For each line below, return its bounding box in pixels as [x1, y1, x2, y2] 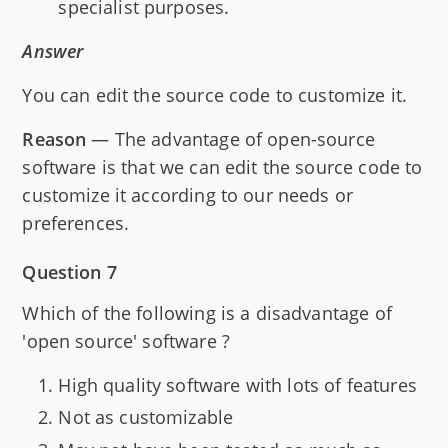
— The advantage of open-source [86, 126, 375, 151]
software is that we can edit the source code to [22, 154, 423, 179]
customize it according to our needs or [22, 182, 354, 207]
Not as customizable [58, 405, 234, 430]
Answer [22, 38, 84, 63]
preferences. [22, 210, 130, 235]
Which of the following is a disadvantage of [22, 300, 392, 325]
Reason [22, 126, 87, 151]
